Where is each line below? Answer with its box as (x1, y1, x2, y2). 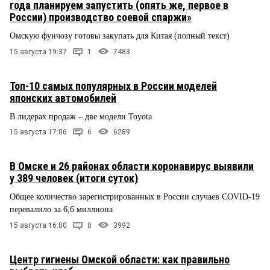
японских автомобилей (10, 91, 116, 104)
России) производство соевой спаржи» (10, 10, 192, 24)
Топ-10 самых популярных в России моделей (10, 79, 217, 92)
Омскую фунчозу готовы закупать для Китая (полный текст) (10, 31, 230, 40)
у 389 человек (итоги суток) (10, 172, 138, 185)
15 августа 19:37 (10, 47, 67, 56)
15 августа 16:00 (10, 221, 67, 230)
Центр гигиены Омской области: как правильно (10, 253, 230, 266)
